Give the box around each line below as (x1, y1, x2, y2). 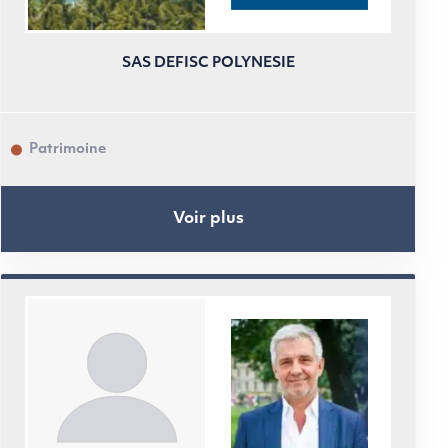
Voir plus (172, 210, 244, 227)
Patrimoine (29, 141, 106, 157)
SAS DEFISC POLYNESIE (121, 56, 295, 71)
